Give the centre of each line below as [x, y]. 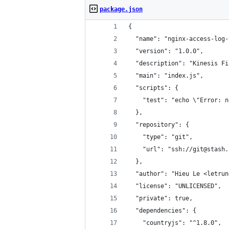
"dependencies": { [162, 211]
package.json [121, 9]
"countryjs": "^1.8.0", [175, 223]
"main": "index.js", [166, 76]
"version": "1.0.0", [166, 51]
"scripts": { [153, 88]
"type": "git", [161, 137]
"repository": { [159, 125]
